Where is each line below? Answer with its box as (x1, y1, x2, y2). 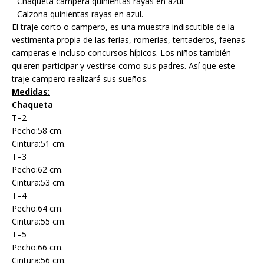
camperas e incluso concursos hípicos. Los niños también (12, 47, 231, 58)
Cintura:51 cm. (12, 138, 66, 149)
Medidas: (12, 86, 50, 97)
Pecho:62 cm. (12, 164, 63, 175)
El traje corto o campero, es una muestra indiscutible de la (12, 21, 235, 32)
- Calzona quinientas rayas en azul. (12, 8, 143, 19)
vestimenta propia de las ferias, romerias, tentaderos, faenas (12, 34, 245, 45)
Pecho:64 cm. (12, 203, 63, 214)
